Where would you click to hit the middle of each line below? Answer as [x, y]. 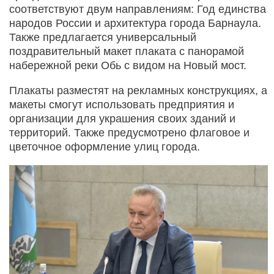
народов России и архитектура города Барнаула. [135, 24]
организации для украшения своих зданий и [122, 119]
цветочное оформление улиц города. [105, 147]
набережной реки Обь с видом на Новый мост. [128, 66]
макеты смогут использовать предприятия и [122, 105]
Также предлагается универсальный [103, 38]
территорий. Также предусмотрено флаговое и [129, 133]
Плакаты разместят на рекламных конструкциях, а [138, 91]
